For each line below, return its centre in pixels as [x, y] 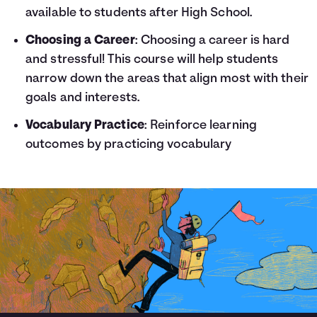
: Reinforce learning [200, 126]
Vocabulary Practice [85, 126]
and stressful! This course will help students [152, 60]
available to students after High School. [139, 13]
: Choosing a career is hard [212, 41]
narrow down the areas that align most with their [167, 79]
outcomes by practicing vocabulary [129, 145]
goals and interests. [83, 98]
